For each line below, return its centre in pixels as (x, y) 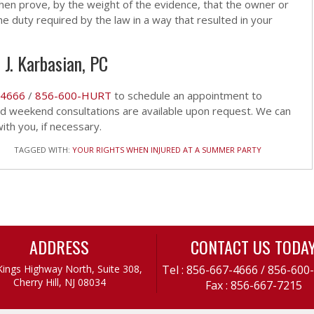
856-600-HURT (73, 95)
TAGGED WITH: (43, 150)
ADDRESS (60, 247)
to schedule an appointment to (187, 95)
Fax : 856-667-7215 (253, 285)
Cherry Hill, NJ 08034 (59, 282)
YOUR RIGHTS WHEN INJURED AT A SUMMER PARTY (167, 150)
